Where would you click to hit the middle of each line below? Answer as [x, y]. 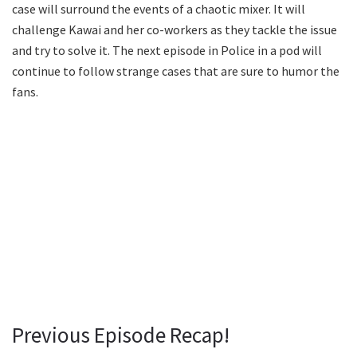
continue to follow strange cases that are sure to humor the [176, 71]
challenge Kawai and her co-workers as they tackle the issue [175, 30]
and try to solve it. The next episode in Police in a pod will [167, 51]
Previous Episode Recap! [121, 334]
